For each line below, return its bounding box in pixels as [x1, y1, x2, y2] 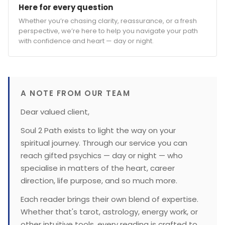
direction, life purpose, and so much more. [21, 175, 177, 186]
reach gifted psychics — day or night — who [21, 150, 183, 161]
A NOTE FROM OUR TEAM [21, 87, 130, 98]
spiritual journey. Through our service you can [21, 137, 187, 148]
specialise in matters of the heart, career [21, 162, 175, 173]
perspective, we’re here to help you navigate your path [19, 26, 198, 36]
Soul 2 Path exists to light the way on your [21, 125, 176, 136]
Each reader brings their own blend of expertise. [21, 193, 198, 204]
